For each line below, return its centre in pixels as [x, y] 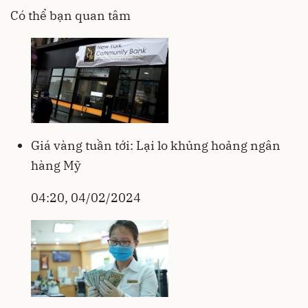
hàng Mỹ [56, 165]
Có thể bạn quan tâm [70, 15]
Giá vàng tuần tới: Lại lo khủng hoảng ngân [156, 145]
